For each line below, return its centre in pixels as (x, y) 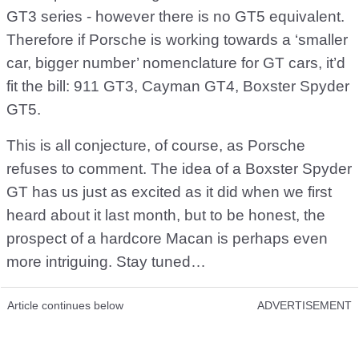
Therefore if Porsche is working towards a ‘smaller (177, 40)
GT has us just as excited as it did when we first (169, 192)
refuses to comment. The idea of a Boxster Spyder (179, 169)
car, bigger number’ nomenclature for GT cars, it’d (176, 63)
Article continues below (65, 306)
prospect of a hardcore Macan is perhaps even (167, 239)
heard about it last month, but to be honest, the (166, 216)
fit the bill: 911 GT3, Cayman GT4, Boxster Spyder (178, 87)
